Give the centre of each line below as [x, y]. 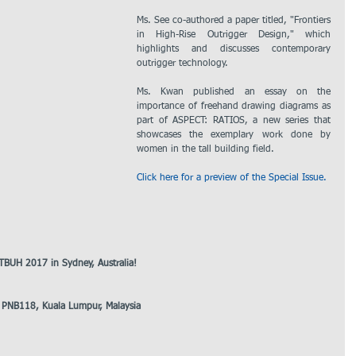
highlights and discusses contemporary [234, 49]
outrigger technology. [182, 64]
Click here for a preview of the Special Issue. [232, 178]
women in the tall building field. [205, 149]
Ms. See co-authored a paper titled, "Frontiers [234, 21]
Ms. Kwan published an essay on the [234, 92]
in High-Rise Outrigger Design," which [234, 35]
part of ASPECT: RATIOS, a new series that [234, 121]
